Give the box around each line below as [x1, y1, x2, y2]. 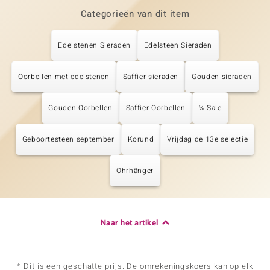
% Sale [198, 102, 222, 113]
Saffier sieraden [122, 71, 179, 82]
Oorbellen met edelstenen [18, 71, 110, 82]
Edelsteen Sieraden [143, 40, 212, 51]
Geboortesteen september [22, 134, 115, 145]
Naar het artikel [100, 217, 159, 228]
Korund [127, 134, 154, 145]
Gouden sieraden [192, 71, 252, 82]
